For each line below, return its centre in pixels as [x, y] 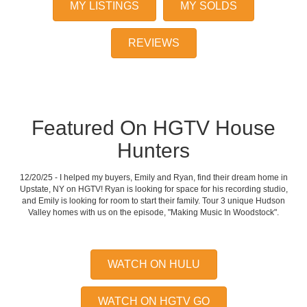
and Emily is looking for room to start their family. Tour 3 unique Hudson [153, 201]
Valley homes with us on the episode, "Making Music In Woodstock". [153, 213]
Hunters [153, 151]
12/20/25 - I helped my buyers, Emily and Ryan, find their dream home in [153, 178]
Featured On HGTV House [153, 128]
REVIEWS [153, 43]
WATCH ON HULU [153, 265]
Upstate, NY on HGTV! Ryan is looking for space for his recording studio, [153, 189]
